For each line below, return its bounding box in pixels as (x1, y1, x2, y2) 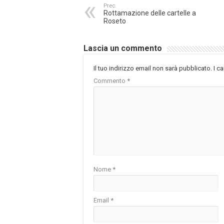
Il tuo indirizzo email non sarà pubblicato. (93, 64, 212, 72)
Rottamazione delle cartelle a (103, 9, 196, 17)
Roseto (103, 17, 126, 25)
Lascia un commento (83, 43, 162, 53)
